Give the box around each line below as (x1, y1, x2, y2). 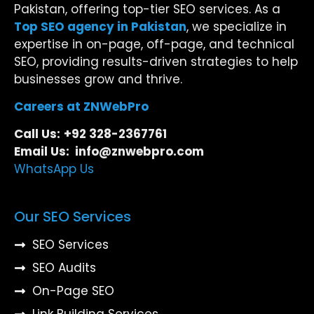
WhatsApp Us (14, 161, 94, 178)
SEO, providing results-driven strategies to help (14, 53, 298, 70)
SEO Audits (32, 259, 97, 276)
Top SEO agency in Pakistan (14, 18, 186, 35)
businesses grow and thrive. (14, 70, 182, 88)
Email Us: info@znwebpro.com (14, 143, 204, 161)
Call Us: (14, 125, 60, 143)
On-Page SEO (32, 282, 115, 299)
